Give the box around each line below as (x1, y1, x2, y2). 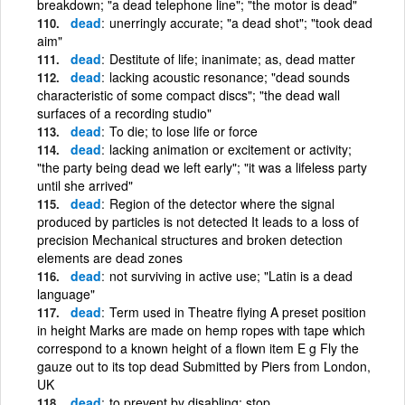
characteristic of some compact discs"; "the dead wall (37, 85, 340, 104)
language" (37, 284, 95, 303)
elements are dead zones (37, 248, 183, 267)
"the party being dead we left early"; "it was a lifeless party (37, 157, 367, 176)
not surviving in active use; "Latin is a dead (109, 266, 353, 285)
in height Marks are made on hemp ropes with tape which (37, 320, 365, 339)
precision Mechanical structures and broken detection (37, 230, 343, 249)
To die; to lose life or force (109, 121, 258, 140)
